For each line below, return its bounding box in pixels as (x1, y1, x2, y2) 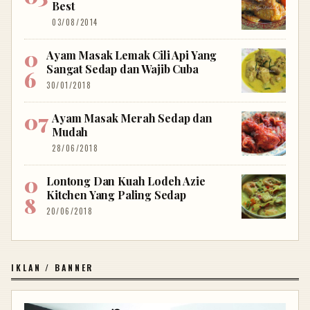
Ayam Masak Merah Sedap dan (51, 110, 212, 125)
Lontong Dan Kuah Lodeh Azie (46, 173, 206, 188)
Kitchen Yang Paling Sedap (46, 187, 186, 202)
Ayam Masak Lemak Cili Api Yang (46, 47, 217, 62)
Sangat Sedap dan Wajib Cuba (46, 61, 199, 76)
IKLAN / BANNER (11, 261, 94, 273)
